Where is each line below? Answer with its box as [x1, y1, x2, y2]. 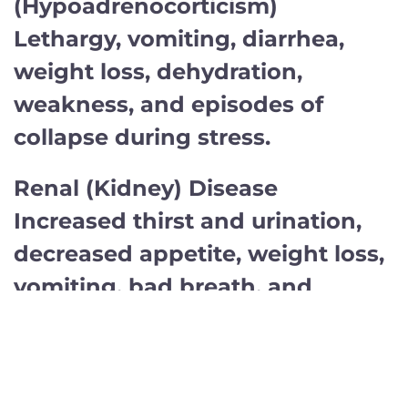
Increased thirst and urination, [14, 207, 362, 234]
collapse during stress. [14, 123, 270, 150]
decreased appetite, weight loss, [14, 240, 384, 267]
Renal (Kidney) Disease [14, 174, 278, 201]
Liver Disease [14, 356, 165, 383]
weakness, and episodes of [14, 90, 323, 117]
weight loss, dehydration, [14, 57, 302, 85]
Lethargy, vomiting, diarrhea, [14, 25, 344, 52]
